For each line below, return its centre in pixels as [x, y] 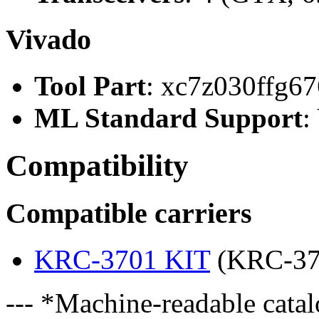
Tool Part [90, 85]
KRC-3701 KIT [122, 260]
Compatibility [97, 165]
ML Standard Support [168, 117]
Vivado [48, 39]
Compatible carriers [129, 214]
